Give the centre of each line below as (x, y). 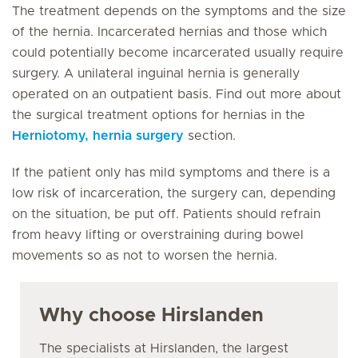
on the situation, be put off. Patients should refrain (166, 214)
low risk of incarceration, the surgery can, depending (174, 193)
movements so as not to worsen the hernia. (145, 256)
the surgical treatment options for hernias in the (159, 115)
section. (210, 136)
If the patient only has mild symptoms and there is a (171, 173)
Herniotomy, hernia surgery (98, 136)
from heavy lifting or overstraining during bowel (158, 235)
